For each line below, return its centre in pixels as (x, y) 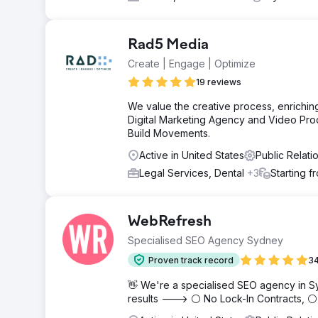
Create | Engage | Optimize (192, 64)
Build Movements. (169, 133)
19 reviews (219, 82)
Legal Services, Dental (193, 173)
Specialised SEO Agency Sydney (205, 240)
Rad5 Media (168, 45)
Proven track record (191, 260)
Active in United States (192, 155)
